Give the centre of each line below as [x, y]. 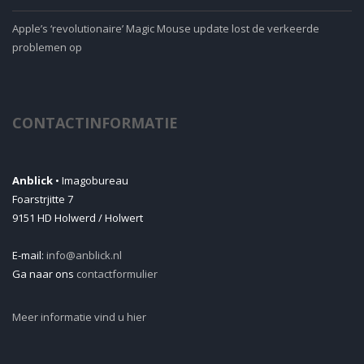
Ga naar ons [44, 273]
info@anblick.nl [84, 255]
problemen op [47, 47]
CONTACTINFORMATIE [95, 122]
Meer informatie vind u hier [79, 316]
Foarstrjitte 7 [43, 199]
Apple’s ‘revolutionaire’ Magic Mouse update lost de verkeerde [166, 28]
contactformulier [117, 273]
